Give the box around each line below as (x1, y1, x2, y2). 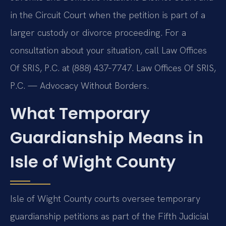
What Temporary (10, 102, 150, 125)
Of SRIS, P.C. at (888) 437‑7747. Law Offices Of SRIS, (10, 62, 216, 74)
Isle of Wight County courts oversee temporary (10, 193, 200, 205)
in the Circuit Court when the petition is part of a (10, 9, 205, 21)
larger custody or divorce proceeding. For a (10, 26, 186, 38)
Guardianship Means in (10, 126, 203, 149)
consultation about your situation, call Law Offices (10, 44, 207, 56)
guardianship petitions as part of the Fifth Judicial (10, 210, 209, 222)
